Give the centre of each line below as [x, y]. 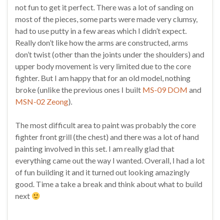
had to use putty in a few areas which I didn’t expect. [101, 30]
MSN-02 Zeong [42, 101]
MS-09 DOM [165, 89]
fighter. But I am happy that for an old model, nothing [103, 78]
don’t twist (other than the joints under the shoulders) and [110, 54]
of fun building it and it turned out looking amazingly [102, 172]
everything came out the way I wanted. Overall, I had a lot [110, 160]
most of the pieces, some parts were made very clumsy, [106, 19]
